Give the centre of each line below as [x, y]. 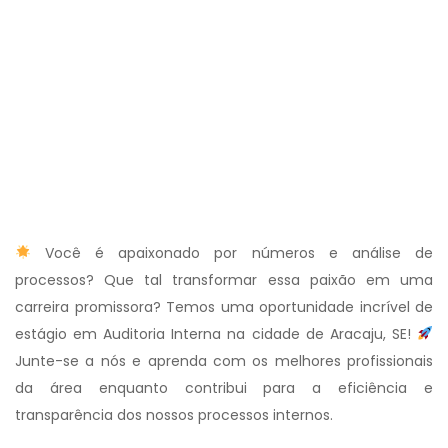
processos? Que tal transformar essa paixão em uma [224, 280]
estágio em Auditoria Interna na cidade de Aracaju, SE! [216, 334]
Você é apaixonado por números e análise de [231, 253]
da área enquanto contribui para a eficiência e [224, 388]
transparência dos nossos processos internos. [174, 415]
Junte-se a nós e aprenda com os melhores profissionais [224, 361]
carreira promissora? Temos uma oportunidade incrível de [224, 307]
